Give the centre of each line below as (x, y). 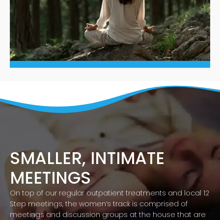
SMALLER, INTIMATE (87, 158)
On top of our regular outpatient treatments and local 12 (110, 193)
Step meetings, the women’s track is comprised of (99, 204)
